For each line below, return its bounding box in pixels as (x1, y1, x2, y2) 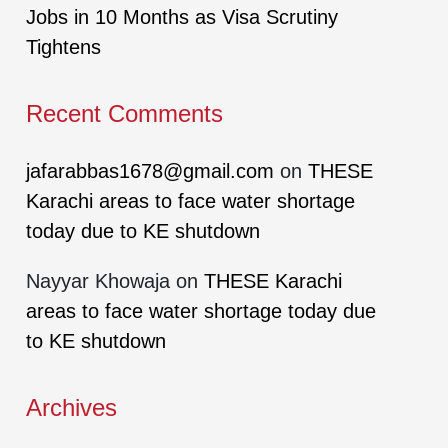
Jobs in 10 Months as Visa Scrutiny (26, 6, 338, 28)
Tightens (26, 36, 101, 58)
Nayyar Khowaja (26, 270, 170, 292)
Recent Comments (26, 100, 223, 127)
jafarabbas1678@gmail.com (26, 160, 274, 182)
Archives (26, 394, 117, 421)
